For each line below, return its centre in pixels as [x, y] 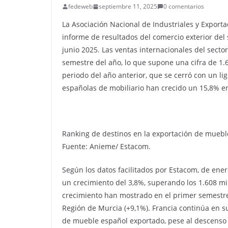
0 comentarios [184, 6]
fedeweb [80, 6]
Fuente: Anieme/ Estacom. [106, 146]
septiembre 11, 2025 [128, 6]
